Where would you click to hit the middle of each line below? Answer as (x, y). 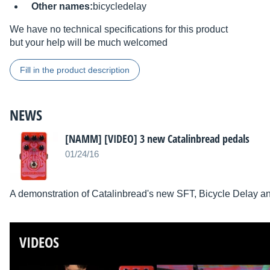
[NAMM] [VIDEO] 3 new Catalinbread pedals (157, 139)
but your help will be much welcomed (89, 43)
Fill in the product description (75, 70)
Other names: (62, 7)
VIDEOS (39, 242)
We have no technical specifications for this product (119, 30)
